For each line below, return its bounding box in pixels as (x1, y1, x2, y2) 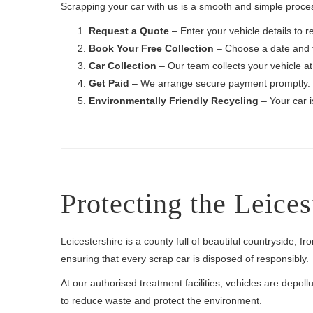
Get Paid (89, 78, 129, 89)
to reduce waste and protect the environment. (61, 295, 262, 306)
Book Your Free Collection (89, 43, 214, 54)
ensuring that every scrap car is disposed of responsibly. (61, 253, 309, 264)
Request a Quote (89, 25, 169, 36)
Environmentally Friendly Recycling (89, 95, 259, 106)
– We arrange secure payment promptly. (129, 78, 310, 89)
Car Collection (89, 60, 156, 71)
